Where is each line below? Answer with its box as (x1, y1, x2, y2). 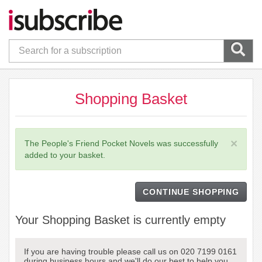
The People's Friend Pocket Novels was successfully (25, 138, 218, 148)
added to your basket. (25, 150, 105, 160)
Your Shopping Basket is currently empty (15, 213, 226, 226)
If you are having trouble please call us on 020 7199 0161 (24, 246, 237, 256)
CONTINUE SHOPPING (143, 187, 239, 196)
